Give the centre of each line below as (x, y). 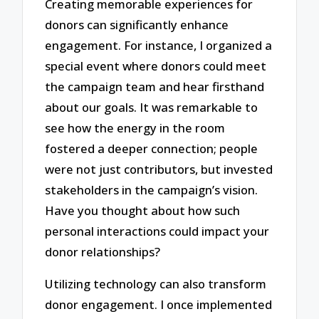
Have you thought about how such (143, 210)
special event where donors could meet (156, 66)
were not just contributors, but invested (159, 169)
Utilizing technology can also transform (156, 283)
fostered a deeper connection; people (152, 148)
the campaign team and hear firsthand (155, 86)
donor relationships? (103, 251)
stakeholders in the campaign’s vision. (152, 189)
